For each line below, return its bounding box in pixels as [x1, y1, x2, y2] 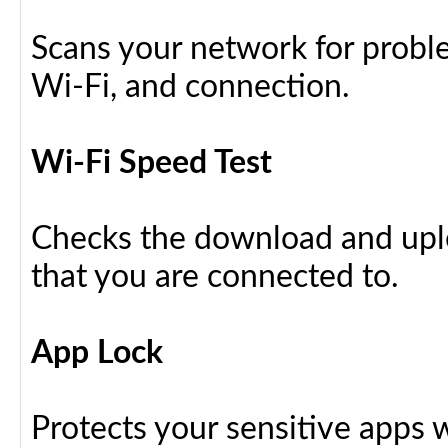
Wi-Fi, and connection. [31, 71, 350, 103]
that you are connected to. [31, 261, 407, 293]
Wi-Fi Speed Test [31, 147, 272, 179]
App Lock [31, 337, 163, 369]
